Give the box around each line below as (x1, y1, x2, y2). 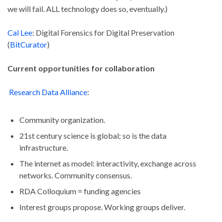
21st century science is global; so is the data (19, 131, 166, 141)
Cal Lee (7, 28, 32, 38)
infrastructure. (19, 143, 68, 153)
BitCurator (10, 40, 47, 50)
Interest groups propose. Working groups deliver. (19, 202, 185, 212)
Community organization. (19, 115, 105, 125)
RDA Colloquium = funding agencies (19, 186, 141, 196)
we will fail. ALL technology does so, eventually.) (7, 4, 167, 14)
